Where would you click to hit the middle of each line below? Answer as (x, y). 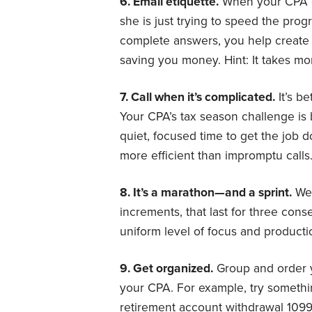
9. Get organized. (166, 268)
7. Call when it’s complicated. (197, 97)
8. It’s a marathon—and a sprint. (206, 192)
